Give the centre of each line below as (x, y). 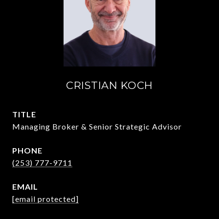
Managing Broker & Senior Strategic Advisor (97, 126)
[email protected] (45, 199)
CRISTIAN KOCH (109, 85)
